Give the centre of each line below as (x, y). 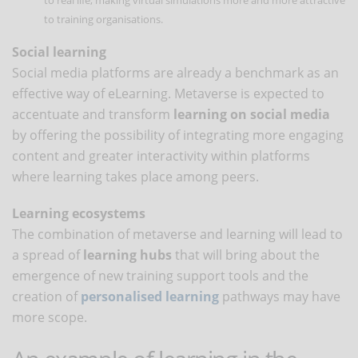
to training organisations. (103, 19)
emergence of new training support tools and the (160, 275)
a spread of (48, 255)
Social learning (59, 52)
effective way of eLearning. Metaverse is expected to (168, 93)
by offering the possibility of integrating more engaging (178, 135)
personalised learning (150, 296)
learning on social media (250, 114)
